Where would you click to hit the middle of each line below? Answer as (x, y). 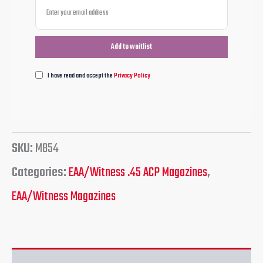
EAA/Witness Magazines (64, 197)
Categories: (40, 173)
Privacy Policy (132, 76)
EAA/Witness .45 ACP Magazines (138, 173)
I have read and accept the (81, 76)
